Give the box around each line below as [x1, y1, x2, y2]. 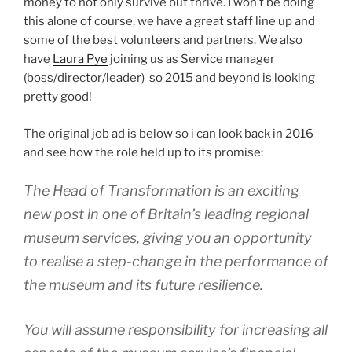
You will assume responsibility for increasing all [24, 321, 328, 339]
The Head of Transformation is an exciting [24, 182, 299, 200]
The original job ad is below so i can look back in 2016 [24, 126, 313, 141]
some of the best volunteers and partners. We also [24, 33, 302, 48]
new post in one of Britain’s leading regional [24, 206, 309, 223]
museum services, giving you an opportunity [24, 229, 312, 247]
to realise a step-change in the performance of [24, 253, 328, 270]
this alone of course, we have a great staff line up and [24, 14, 315, 29]
